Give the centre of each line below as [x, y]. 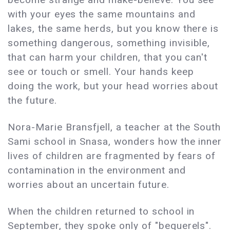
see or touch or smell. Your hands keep [101, 72]
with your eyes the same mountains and [102, 14]
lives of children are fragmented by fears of [112, 156]
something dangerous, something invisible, [109, 43]
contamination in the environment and [97, 170]
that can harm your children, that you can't [108, 57]
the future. [32, 101]
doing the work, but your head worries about [113, 86]
